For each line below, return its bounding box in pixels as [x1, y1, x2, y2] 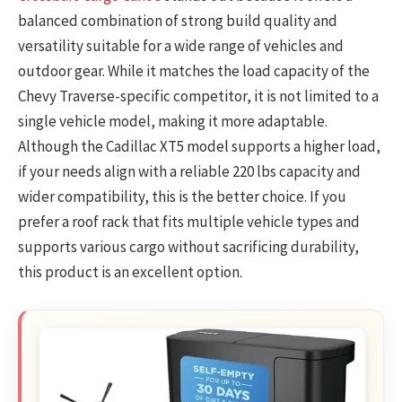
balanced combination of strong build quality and [18, 10, 337, 31]
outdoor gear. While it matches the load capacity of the [18, 60, 370, 81]
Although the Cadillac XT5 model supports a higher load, [18, 135, 380, 156]
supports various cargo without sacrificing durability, [18, 236, 359, 257]
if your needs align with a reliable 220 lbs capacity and [18, 161, 361, 181]
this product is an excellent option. [18, 261, 242, 282]
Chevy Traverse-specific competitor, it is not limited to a [18, 85, 379, 106]
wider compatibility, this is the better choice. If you [18, 186, 346, 206]
